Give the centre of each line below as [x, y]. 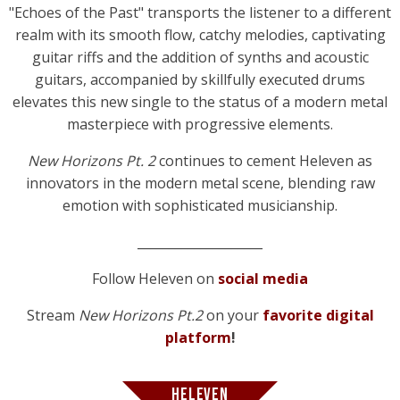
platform [198, 338]
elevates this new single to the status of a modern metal [200, 102]
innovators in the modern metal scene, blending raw [200, 183]
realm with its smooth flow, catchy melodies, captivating [200, 35]
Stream [52, 316]
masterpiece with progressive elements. [200, 125]
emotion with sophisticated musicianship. [200, 206]
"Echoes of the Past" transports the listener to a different [200, 13]
